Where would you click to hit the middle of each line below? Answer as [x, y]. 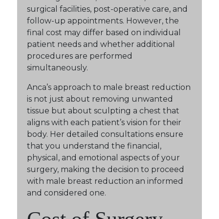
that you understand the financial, [94, 146]
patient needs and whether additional [101, 44]
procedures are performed [80, 56]
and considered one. [66, 193]
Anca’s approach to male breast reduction [109, 88]
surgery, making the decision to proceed [106, 170]
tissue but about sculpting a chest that [103, 111]
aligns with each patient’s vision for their [104, 123]
